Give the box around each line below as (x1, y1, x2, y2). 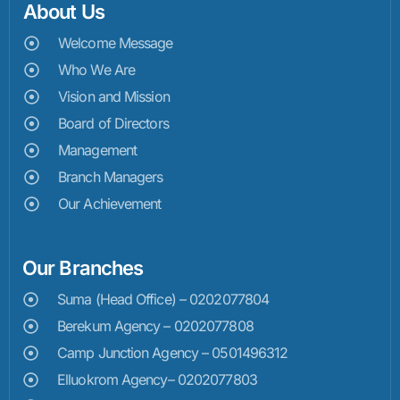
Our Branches (22, 256, 144, 280)
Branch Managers (58, 168, 163, 187)
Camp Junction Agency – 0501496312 (57, 344, 288, 362)
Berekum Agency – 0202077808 (57, 317, 254, 336)
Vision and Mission (58, 87, 170, 106)
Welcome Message (58, 34, 173, 53)
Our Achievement (58, 195, 162, 213)
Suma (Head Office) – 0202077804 (57, 290, 270, 309)
